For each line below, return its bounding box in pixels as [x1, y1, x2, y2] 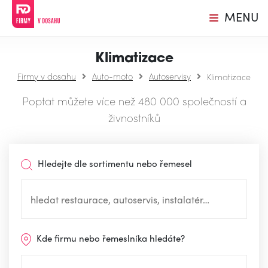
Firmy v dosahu [17, 70, 76, 82]
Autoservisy [149, 70, 191, 82]
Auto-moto [92, 70, 133, 82]
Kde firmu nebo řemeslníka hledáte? [34, 232, 185, 245]
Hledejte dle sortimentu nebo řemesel [35, 157, 193, 170]
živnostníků [108, 110, 160, 125]
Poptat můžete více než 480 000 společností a [22, 93, 246, 108]
